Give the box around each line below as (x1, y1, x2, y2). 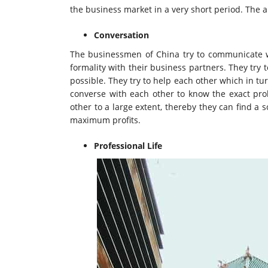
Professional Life (94, 140, 162, 152)
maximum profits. (70, 114, 141, 126)
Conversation (94, 29, 151, 41)
